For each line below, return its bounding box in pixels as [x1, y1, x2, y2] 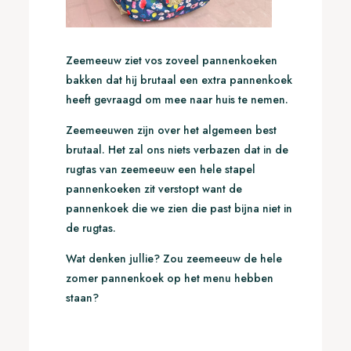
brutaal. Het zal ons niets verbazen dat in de [65, 142, 288, 158]
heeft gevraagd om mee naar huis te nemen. [65, 92, 288, 108]
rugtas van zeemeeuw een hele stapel [65, 161, 255, 178]
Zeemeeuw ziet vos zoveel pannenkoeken [65, 52, 277, 69]
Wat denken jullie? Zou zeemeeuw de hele [65, 251, 282, 267]
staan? [65, 290, 99, 306]
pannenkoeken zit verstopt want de [65, 181, 242, 197]
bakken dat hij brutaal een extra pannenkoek [65, 72, 292, 89]
